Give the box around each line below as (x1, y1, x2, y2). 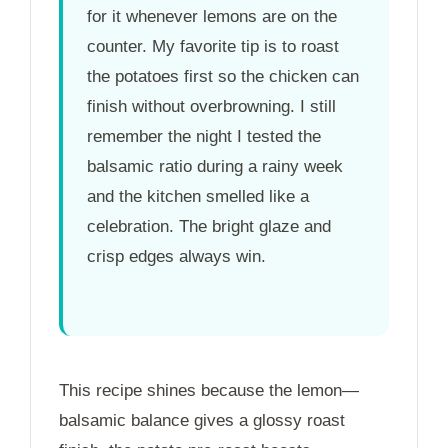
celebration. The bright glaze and (87, 217, 331, 237)
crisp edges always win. (87, 247, 266, 267)
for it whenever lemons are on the (87, 7, 337, 27)
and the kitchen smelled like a (87, 187, 309, 207)
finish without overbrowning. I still (87, 97, 336, 117)
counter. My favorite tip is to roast (87, 37, 339, 57)
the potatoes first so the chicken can (87, 67, 359, 87)
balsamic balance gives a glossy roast (59, 411, 345, 431)
